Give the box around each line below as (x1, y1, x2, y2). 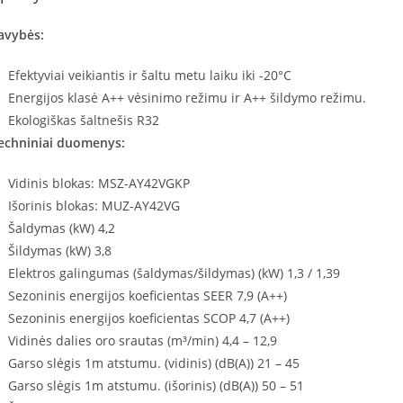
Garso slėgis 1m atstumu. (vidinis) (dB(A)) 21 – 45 (7, 354, 300, 372)
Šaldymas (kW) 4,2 (7, 219, 115, 237)
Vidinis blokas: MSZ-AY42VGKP (7, 174, 190, 192)
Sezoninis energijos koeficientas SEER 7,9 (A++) (7, 286, 287, 304)
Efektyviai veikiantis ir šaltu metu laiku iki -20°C (7, 66, 291, 84)
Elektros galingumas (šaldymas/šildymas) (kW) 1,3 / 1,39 (7, 264, 340, 282)
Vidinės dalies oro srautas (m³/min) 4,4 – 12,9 (7, 331, 277, 349)
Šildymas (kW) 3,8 (7, 241, 112, 259)
